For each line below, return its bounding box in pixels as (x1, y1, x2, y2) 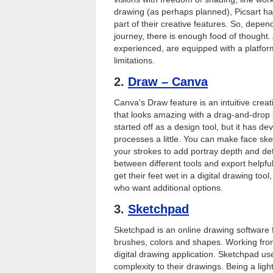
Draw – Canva (128, 74, 208, 88)
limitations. (114, 55, 155, 66)
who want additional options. (114, 183, 223, 193)
